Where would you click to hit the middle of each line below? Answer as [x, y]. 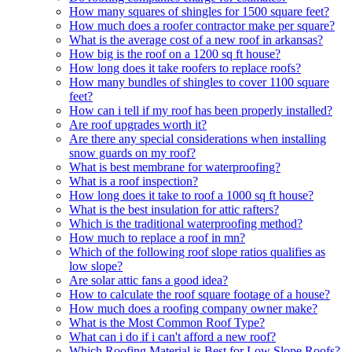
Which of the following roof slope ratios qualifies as [197, 251]
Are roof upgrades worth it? [138, 124]
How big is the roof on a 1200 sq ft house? [175, 53]
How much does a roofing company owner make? [193, 308]
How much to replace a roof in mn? [157, 237]
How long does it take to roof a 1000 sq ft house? [191, 195]
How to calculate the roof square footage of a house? [200, 294]
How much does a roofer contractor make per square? [202, 25]
